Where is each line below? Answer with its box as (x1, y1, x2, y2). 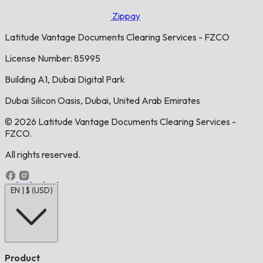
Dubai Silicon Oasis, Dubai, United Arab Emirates (5, 95, 200, 107)
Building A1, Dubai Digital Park (5, 73, 125, 86)
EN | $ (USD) (10, 186, 53, 195)
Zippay (112, 10, 140, 22)
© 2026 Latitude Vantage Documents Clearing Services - (5, 116, 236, 128)
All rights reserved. (5, 149, 80, 161)
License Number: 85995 (5, 52, 100, 65)
